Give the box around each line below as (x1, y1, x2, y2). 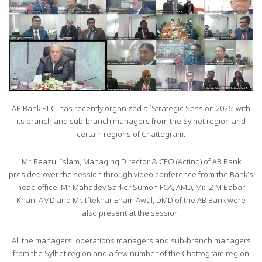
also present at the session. (81, 209, 181, 219)
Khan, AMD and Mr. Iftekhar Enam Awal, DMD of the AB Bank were (16, 196, 246, 206)
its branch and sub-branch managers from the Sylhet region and (16, 117, 246, 127)
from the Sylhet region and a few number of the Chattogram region (13, 249, 249, 260)
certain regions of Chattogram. (77, 130, 185, 140)
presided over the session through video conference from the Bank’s (9, 170, 253, 181)
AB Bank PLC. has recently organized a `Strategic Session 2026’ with (12, 104, 250, 115)
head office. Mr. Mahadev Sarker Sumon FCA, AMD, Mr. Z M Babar (17, 183, 245, 194)
